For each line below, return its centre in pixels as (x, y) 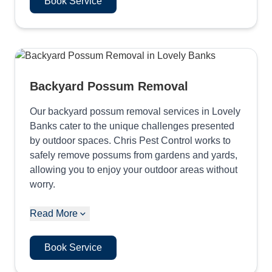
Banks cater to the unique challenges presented (132, 126)
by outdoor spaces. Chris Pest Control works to (130, 141)
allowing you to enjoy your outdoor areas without (134, 170)
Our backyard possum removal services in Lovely (135, 111)
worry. (42, 184)
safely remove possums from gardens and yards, (134, 155)
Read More (54, 213)
